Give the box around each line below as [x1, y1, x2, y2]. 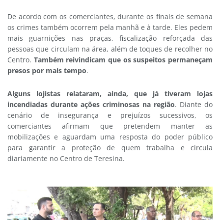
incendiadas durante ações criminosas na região [7, 99, 175, 109]
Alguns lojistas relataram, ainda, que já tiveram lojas [7, 88, 213, 98]
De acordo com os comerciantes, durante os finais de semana [7, 12, 213, 22]
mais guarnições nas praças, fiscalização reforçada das [7, 33, 213, 43]
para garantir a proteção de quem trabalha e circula [7, 142, 213, 152]
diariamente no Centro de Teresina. [7, 153, 125, 163]
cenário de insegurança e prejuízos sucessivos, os [7, 110, 213, 120]
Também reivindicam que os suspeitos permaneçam [33, 55, 213, 65]
